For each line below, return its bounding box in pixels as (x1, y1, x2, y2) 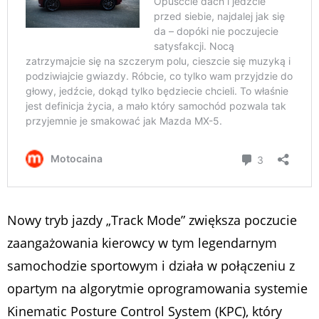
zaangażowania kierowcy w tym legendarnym (7, 234, 277, 252)
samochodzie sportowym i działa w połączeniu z (7, 257, 295, 275)
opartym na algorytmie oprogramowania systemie (7, 280, 308, 298)
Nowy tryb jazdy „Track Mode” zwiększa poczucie (7, 211, 297, 229)
